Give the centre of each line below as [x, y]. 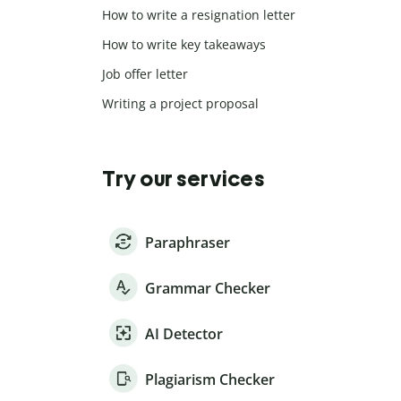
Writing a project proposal [180, 104]
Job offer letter [145, 74]
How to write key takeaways [184, 45]
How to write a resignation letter [199, 15]
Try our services [183, 179]
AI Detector [184, 334]
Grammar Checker [208, 289]
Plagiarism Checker [210, 380]
